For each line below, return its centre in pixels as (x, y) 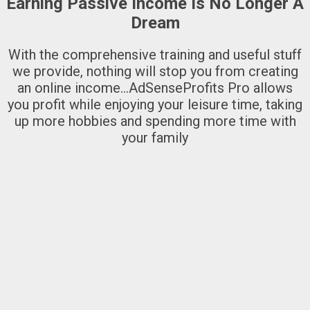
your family (155, 137)
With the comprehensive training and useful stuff (155, 54)
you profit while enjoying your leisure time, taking (155, 104)
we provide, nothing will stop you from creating (155, 71)
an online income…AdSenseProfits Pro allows (155, 88)
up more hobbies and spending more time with (155, 121)
